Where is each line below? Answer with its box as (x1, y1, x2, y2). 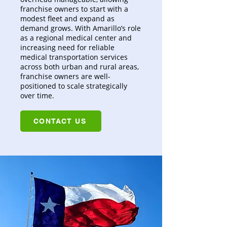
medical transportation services (20, 52, 128, 62)
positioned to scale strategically (20, 81, 127, 91)
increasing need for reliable (20, 43, 115, 52)
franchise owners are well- (20, 71, 110, 81)
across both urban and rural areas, (20, 62, 139, 71)
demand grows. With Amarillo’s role (20, 23, 141, 33)
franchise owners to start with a (20, 4, 128, 14)
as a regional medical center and (20, 33, 132, 43)
